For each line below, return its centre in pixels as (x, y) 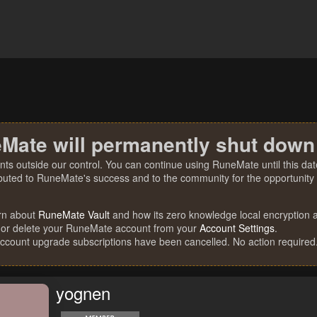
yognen (83, 293)
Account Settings (237, 228)
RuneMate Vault (74, 214)
